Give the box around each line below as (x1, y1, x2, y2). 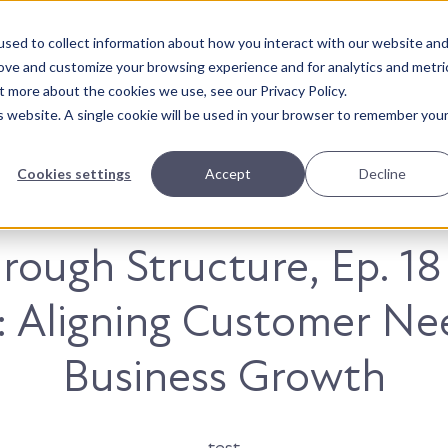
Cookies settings (17, 164, 132, 182)
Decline (358, 164, 406, 182)
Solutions (268, 45, 340, 66)
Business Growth (62, 349, 386, 404)
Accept (205, 164, 252, 182)
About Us (174, 45, 248, 66)
